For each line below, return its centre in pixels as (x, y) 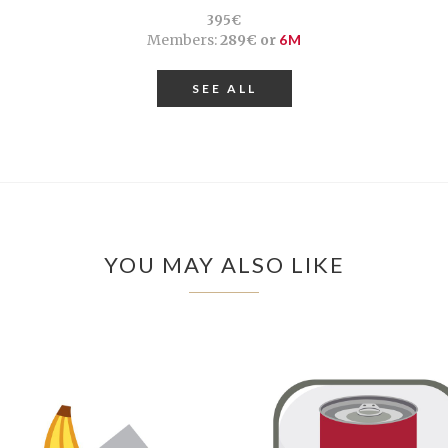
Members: (181, 40)
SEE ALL (224, 89)
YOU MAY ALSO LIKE (224, 265)
